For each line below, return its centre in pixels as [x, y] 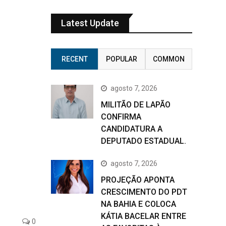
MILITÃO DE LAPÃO [136, 105]
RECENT [74, 59]
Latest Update [90, 23]
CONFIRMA [121, 117]
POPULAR [121, 59]
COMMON [168, 59]
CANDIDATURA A [132, 129]
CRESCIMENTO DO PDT [144, 192]
